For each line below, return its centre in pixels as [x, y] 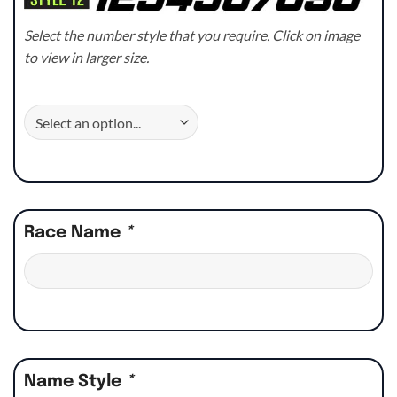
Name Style [75, 382]
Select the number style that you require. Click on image [192, 35]
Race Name [74, 234]
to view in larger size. [86, 58]
